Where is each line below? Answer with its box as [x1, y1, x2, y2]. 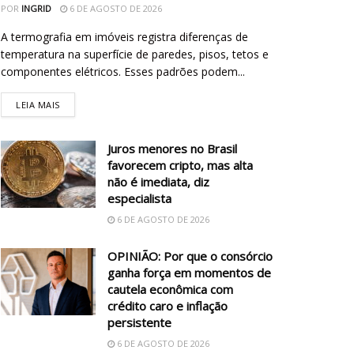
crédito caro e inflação [107, 297, 228, 314]
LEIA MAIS [16, 98, 60, 111]
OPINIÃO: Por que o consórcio [107, 247, 273, 264]
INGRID [21, 2, 51, 14]
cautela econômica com [107, 281, 233, 297]
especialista [107, 190, 171, 206]
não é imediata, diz [107, 173, 209, 190]
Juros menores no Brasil [107, 140, 237, 156]
